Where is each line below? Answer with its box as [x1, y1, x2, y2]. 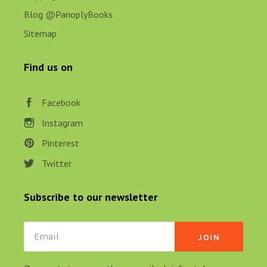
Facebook [42, 96, 80, 108]
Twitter [42, 157, 72, 169]
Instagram [42, 116, 83, 129]
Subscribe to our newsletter [24, 190, 157, 204]
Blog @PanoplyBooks [24, 8, 113, 20]
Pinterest [42, 136, 79, 149]
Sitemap [24, 27, 57, 39]
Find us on [24, 60, 73, 74]
